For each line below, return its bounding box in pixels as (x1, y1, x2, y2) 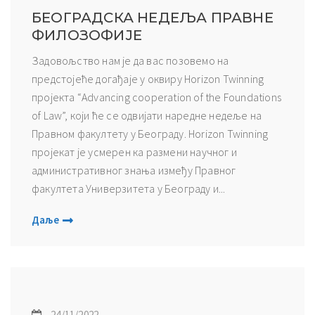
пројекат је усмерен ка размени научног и (32, 144, 237, 159)
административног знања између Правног (32, 162, 236, 177)
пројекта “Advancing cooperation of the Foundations (32, 89, 281, 104)
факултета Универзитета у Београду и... (32, 181, 226, 195)
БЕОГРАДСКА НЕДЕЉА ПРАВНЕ (32, 8, 274, 26)
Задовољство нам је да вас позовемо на (32, 53, 229, 67)
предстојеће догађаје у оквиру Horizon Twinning (32, 71, 264, 86)
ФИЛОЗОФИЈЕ (32, 26, 142, 44)
